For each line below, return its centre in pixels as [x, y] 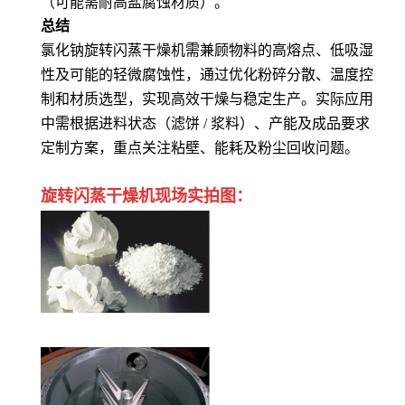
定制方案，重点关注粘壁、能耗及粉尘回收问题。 [200, 148]
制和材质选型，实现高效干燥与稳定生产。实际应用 [207, 99]
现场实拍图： [203, 196]
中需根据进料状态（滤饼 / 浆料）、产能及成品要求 [205, 123]
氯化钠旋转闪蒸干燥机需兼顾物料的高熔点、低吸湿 [207, 50]
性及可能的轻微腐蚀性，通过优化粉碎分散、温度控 [207, 75]
